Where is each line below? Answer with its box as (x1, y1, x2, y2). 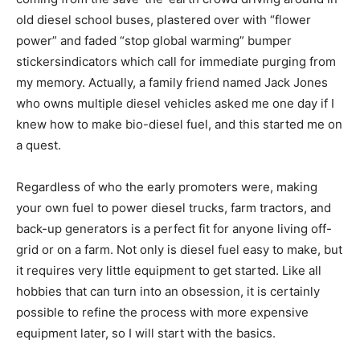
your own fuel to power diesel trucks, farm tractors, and (16, 199, 331, 215)
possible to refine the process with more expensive (16, 304, 309, 320)
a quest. (16, 137, 61, 153)
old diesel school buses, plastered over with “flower (16, 11, 311, 27)
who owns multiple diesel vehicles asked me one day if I (16, 95, 334, 111)
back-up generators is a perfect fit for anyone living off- (16, 220, 332, 236)
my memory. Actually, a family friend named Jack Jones (16, 74, 328, 90)
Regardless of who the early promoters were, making (16, 178, 317, 194)
